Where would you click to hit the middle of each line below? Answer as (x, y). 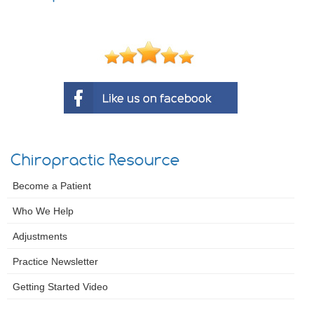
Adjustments (40, 236)
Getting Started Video (60, 286)
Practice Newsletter (55, 261)
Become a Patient (52, 185)
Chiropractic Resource (95, 159)
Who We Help (43, 211)
